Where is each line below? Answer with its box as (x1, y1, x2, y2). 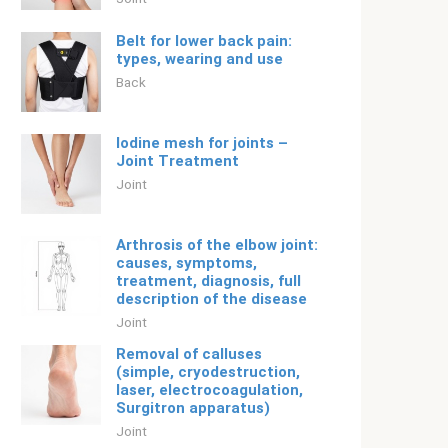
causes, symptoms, (116, 254, 257, 272)
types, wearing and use (116, 50, 283, 68)
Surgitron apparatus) (116, 399, 270, 417)
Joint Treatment (116, 152, 239, 170)
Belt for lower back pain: (116, 32, 292, 50)
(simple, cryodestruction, (116, 363, 300, 381)
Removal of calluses (116, 345, 262, 363)
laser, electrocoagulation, (116, 381, 303, 399)
